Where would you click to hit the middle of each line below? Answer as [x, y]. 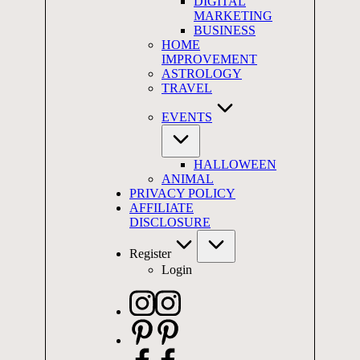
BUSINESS [225, 30]
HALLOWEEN [235, 164]
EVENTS [187, 117]
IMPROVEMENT [209, 59]
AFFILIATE [162, 208]
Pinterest [150, 325]
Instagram [153, 296]
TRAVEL [187, 88]
